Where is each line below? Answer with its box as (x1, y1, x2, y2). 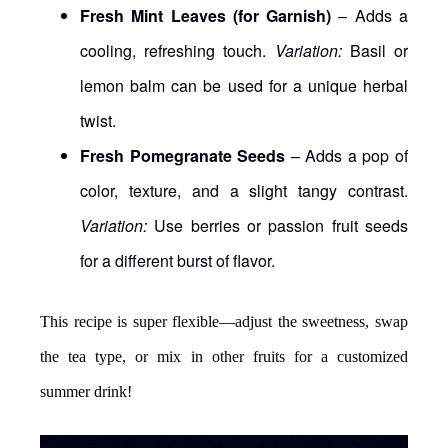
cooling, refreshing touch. (80, 38, 275, 62)
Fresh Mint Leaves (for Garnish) (80, 3, 332, 27)
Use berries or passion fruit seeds (147, 213, 408, 237)
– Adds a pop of (285, 143, 409, 167)
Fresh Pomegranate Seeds (80, 143, 286, 167)
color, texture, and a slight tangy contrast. (80, 178, 408, 202)
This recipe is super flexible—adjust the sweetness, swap (40, 312, 408, 330)
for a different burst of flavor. (80, 248, 275, 272)
